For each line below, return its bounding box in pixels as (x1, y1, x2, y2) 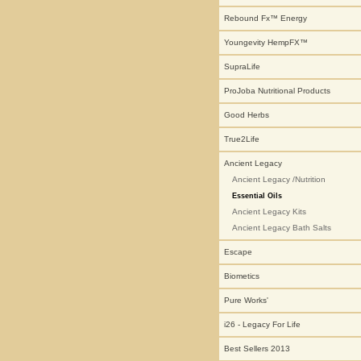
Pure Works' (224, 296, 268, 305)
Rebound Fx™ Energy (224, 14, 307, 23)
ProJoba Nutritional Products (224, 86, 330, 95)
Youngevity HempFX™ (224, 38, 308, 47)
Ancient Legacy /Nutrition (232, 175, 326, 184)
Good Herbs (224, 110, 269, 119)
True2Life (224, 135, 259, 143)
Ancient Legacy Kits (232, 207, 306, 216)
